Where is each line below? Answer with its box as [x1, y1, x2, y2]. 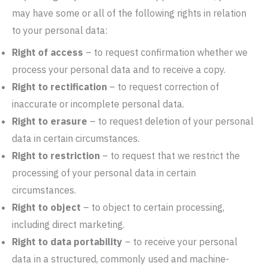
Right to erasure [12, 115, 87, 127]
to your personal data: [12, 24, 107, 36]
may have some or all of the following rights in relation [12, 7, 246, 19]
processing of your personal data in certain [12, 167, 196, 179]
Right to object [12, 201, 81, 213]
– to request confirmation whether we [83, 46, 248, 58]
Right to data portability [12, 236, 122, 248]
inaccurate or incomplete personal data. [12, 98, 184, 110]
